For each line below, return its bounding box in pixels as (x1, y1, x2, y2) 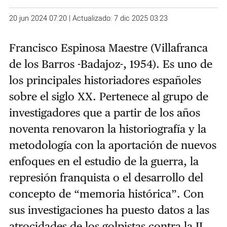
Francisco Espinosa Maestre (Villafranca (9, 41, 208, 54)
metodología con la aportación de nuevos (9, 138, 216, 152)
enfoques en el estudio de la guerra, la (9, 154, 199, 168)
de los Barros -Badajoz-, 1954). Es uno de (9, 57, 212, 70)
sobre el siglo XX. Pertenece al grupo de (9, 89, 208, 103)
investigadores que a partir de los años (9, 105, 200, 119)
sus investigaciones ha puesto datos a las (9, 203, 209, 216)
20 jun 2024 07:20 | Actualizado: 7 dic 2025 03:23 (9, 13, 168, 24)
